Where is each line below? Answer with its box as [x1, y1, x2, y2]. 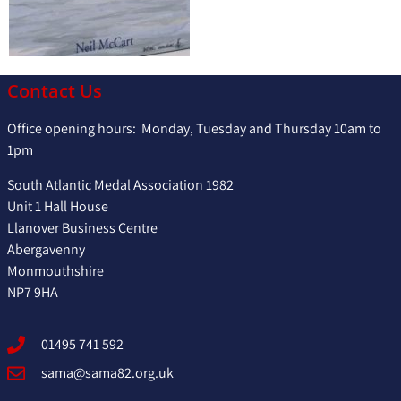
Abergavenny [7, 239, 85, 259]
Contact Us [7, 79, 102, 104]
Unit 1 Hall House [7, 196, 108, 216]
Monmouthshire [7, 260, 104, 280]
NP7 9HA [7, 282, 58, 302]
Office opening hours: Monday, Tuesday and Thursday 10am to [7, 119, 381, 139]
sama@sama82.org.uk [41, 363, 174, 383]
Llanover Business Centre [7, 218, 158, 237]
